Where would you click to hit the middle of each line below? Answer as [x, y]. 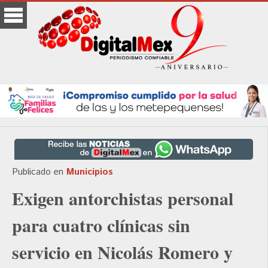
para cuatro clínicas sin [101, 225]
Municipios [90, 172]
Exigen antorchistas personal [123, 198]
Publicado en [38, 172]
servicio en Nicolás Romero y [122, 252]
